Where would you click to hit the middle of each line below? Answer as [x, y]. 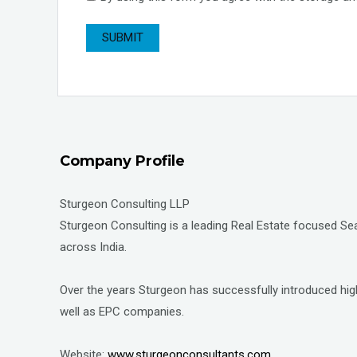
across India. [93, 247]
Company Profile [122, 161]
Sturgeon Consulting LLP [125, 204]
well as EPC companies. [122, 311]
